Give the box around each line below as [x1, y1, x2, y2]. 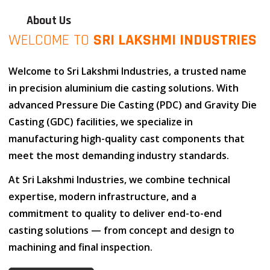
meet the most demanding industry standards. [8, 149, 229, 162]
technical [187, 173, 230, 186]
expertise [8, 190, 54, 203]
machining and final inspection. [8, 240, 152, 254]
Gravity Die [204, 98, 257, 111]
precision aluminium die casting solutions [19, 81, 212, 95]
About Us [27, 13, 71, 28]
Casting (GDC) [8, 115, 74, 128]
